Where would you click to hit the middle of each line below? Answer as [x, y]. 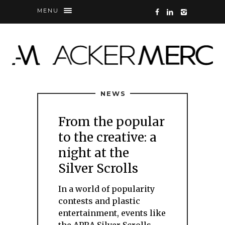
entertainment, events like [112, 213]
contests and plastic [99, 201]
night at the [94, 153]
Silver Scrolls [98, 168]
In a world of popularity [106, 189]
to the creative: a [107, 137]
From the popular [111, 122]
